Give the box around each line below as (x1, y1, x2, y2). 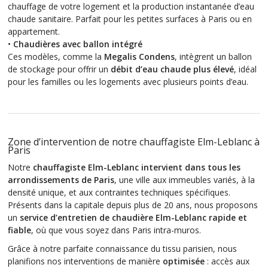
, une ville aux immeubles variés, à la (114, 174, 255, 186)
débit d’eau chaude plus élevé (111, 63, 234, 75)
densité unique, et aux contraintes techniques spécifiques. (8, 187, 230, 199)
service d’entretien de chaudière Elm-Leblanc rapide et (20, 212, 247, 224)
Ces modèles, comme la (8, 51, 104, 63)
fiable (8, 224, 31, 236)
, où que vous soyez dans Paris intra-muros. (31, 224, 201, 236)
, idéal (234, 63, 257, 75)
